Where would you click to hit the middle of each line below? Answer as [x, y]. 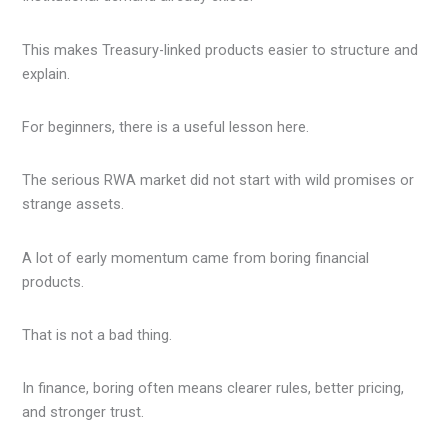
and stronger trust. [83, 412]
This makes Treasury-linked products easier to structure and [220, 49]
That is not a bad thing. [97, 334]
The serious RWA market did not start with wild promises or [218, 180]
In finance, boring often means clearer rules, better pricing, [213, 388]
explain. [46, 73]
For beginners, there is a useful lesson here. [166, 126]
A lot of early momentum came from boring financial [196, 257]
